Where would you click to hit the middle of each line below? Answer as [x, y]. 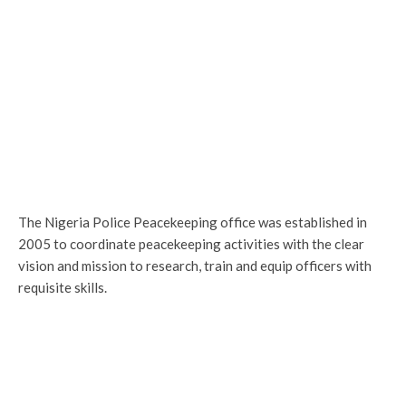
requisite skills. [63, 287]
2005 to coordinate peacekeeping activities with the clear [191, 244]
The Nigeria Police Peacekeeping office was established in [193, 222]
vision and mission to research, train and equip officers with [195, 266]
